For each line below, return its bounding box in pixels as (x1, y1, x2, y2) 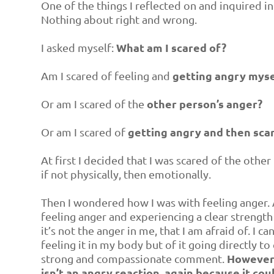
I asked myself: (41, 40, 117, 54)
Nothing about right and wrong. (41, 12, 198, 26)
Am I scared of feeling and (41, 68, 173, 82)
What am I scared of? (116, 40, 227, 54)
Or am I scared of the (41, 97, 147, 110)
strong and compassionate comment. (41, 251, 228, 265)
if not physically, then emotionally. (41, 167, 212, 180)
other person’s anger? (147, 96, 263, 111)
